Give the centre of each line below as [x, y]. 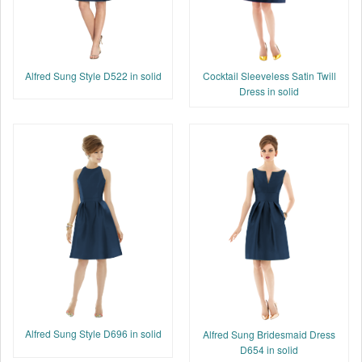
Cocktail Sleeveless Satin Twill [269, 75]
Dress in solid [269, 90]
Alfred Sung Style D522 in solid [93, 76]
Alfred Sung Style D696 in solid [93, 334]
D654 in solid [269, 349]
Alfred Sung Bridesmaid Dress [269, 334]
